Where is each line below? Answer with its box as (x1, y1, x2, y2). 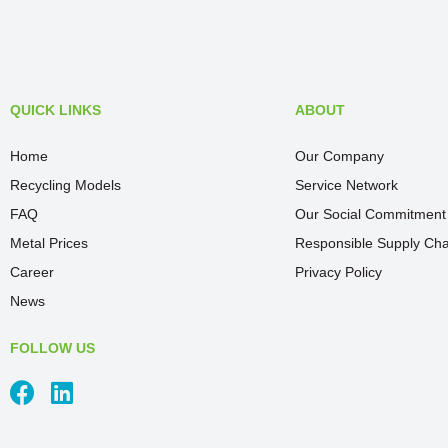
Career (10, 264, 54, 280)
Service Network (295, 177, 398, 193)
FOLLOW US (10, 340, 95, 356)
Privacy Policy (295, 264, 382, 280)
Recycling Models (10, 177, 121, 193)
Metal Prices (10, 235, 88, 251)
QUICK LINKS (10, 102, 101, 118)
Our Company (295, 148, 384, 164)
